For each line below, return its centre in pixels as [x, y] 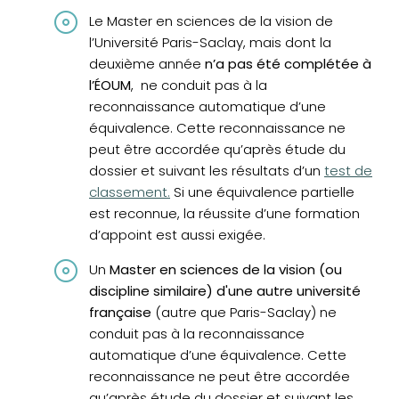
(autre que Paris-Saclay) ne [244, 313]
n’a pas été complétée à [288, 64]
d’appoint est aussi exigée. [177, 235]
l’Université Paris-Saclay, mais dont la [210, 43]
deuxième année [147, 64]
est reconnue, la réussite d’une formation [224, 214]
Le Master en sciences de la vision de [211, 21]
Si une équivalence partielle [262, 192]
